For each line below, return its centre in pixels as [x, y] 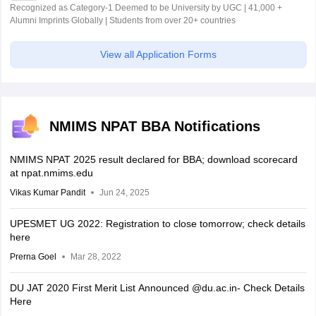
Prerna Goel [33, 257]
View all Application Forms [158, 55]
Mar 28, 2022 [96, 257]
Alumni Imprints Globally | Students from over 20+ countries [122, 21]
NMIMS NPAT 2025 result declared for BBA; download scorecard [153, 160]
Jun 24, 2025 [124, 193]
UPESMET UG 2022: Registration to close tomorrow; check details [157, 224]
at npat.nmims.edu [51, 173]
